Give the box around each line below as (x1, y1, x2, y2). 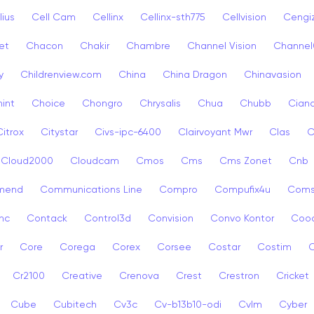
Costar (208, 242, 240, 252)
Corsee (157, 242, 191, 252)
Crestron (219, 271, 259, 281)
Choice (32, 98, 65, 109)
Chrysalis (139, 98, 181, 109)
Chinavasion (244, 69, 301, 80)
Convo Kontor (210, 213, 274, 224)
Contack (27, 213, 67, 224)
